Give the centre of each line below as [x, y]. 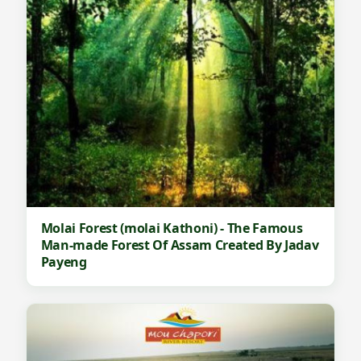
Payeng [64, 262]
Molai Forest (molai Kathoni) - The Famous [172, 228]
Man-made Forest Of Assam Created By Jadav [180, 245]
